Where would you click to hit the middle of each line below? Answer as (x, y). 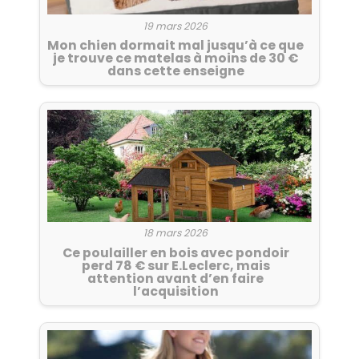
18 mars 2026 (175, 233)
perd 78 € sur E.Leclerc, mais (175, 266)
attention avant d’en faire (175, 279)
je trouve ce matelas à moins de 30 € (175, 58)
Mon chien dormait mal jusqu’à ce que (175, 46)
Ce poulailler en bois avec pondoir (175, 253)
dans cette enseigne (175, 71)
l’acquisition (175, 292)
